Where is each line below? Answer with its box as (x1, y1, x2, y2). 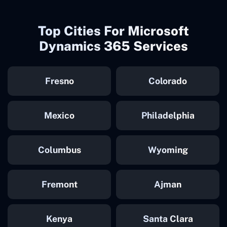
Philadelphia (141, 109, 195, 121)
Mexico (44, 109, 74, 121)
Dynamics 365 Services (39, 38, 188, 54)
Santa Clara (142, 213, 193, 224)
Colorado (148, 75, 187, 86)
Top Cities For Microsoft (38, 23, 189, 39)
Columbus (37, 144, 81, 155)
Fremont (41, 178, 78, 190)
